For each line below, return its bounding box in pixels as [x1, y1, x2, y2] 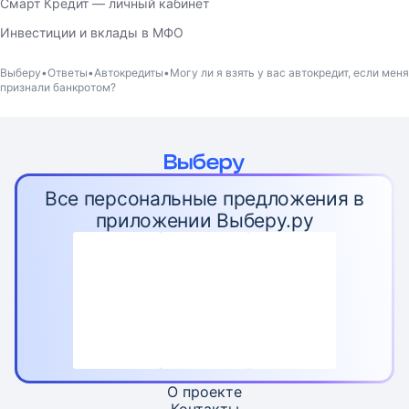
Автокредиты [94, 66, 163, 79]
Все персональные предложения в [44, 187, 364, 210]
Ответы [47, 66, 88, 79]
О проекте [167, 383, 242, 401]
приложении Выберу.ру [95, 209, 314, 232]
